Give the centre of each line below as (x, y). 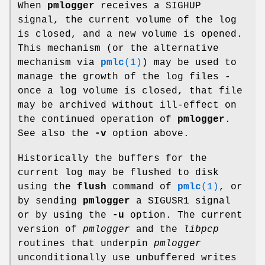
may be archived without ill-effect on (127, 105)
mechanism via (59, 62)
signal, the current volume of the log (127, 20)
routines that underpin (86, 243)
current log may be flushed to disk (118, 172)
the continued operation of (98, 119)
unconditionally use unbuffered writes (127, 258)
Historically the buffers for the (112, 158)
